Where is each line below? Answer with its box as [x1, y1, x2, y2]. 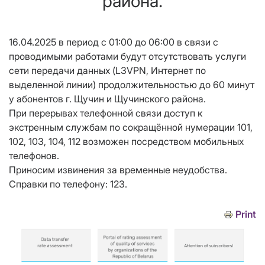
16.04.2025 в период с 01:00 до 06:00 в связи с [9, 36, 218, 49]
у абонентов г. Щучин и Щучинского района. [9, 93, 206, 105]
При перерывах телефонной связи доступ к [9, 107, 202, 119]
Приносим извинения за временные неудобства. [9, 164, 227, 176]
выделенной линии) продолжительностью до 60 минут [9, 79, 254, 91]
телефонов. [9, 150, 59, 162]
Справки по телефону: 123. [9, 178, 127, 190]
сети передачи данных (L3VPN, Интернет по [9, 64, 206, 77]
